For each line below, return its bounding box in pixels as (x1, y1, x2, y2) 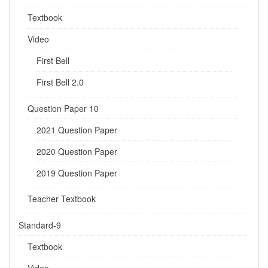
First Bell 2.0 (36, 76, 84, 88)
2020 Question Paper (36, 145, 117, 157)
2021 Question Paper (36, 123, 117, 136)
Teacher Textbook (28, 193, 96, 205)
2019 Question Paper (36, 166, 117, 179)
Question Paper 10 (28, 102, 99, 114)
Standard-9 (19, 218, 61, 231)
